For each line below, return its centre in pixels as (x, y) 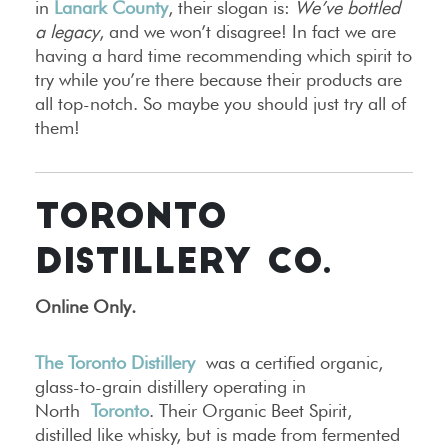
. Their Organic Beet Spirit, (250, 410)
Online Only (83, 306)
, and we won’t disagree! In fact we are (247, 31)
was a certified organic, (289, 362)
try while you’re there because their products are (218, 79)
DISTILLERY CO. (183, 264)
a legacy (67, 31)
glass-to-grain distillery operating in (170, 386)
